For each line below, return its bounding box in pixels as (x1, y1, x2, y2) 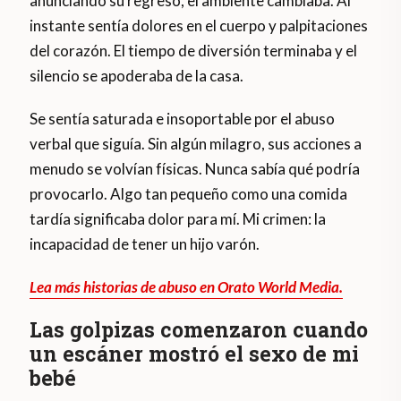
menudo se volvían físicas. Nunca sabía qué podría (30, 159, 361, 179)
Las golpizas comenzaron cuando (30, 316, 369, 344)
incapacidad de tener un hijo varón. (30, 235, 260, 254)
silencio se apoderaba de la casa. (30, 66, 244, 86)
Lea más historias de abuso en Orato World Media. (30, 277, 344, 297)
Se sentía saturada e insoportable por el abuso (30, 109, 336, 129)
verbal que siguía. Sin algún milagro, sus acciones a (30, 134, 363, 154)
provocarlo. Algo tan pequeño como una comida (30, 184, 348, 204)
